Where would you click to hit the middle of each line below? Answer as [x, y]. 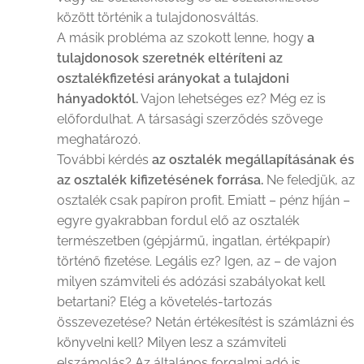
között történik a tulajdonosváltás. [158, 17]
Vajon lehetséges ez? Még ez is [232, 99]
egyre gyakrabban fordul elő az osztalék [178, 221]
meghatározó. [99, 139]
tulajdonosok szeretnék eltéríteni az [170, 58]
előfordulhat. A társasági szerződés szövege [190, 119]
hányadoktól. [97, 99]
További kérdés [104, 160]
